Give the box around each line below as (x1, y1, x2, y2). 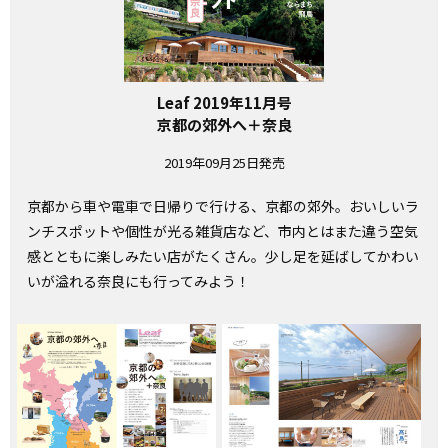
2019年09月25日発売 (163, 153, 285, 173)
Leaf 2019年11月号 (156, 92, 292, 114)
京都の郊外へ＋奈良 (156, 114, 292, 136)
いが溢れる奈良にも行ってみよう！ (27, 271, 250, 292)
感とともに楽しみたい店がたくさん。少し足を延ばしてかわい (27, 246, 419, 267)
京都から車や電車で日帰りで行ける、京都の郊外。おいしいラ (27, 196, 419, 217)
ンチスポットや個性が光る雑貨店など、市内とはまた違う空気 (27, 221, 418, 242)
